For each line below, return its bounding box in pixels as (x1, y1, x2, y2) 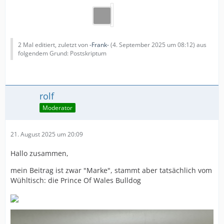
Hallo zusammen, (10, 148, 68, 158)
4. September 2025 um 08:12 (112, 40, 193, 49)
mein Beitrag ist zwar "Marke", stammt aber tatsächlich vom (10, 165, 212, 175)
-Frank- (89, 40, 109, 49)
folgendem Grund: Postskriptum (18, 49, 106, 58)
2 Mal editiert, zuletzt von (18, 40, 89, 49)
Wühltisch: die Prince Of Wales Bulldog (10, 175, 141, 185)
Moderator (42, 103, 72, 112)
